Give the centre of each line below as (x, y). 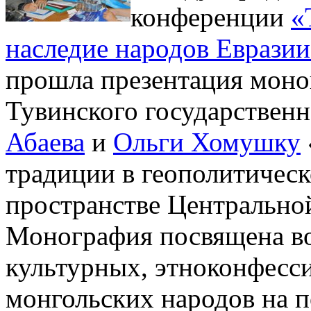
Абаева (45, 142)
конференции (211, 17)
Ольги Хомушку (207, 142)
